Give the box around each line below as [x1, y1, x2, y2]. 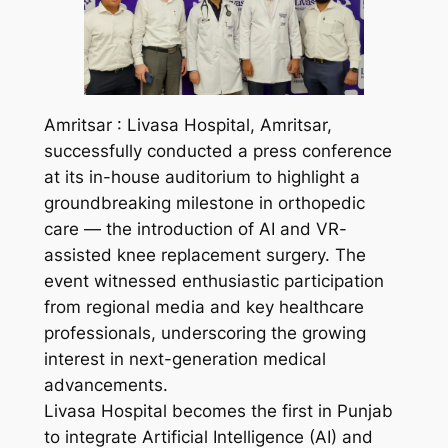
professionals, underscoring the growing [43, 323, 366, 344]
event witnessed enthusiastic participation [43, 271, 384, 292]
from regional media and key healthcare [43, 297, 364, 318]
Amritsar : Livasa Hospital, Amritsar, [43, 115, 332, 136]
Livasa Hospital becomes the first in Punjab [43, 401, 393, 422]
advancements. [43, 375, 168, 396]
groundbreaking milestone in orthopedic [43, 193, 365, 214]
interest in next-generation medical [43, 349, 326, 370]
